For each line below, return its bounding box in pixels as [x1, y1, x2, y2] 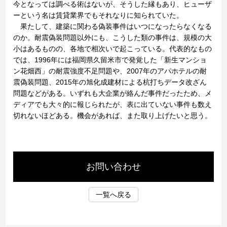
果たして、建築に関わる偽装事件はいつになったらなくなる [13, 22, 212, 30]
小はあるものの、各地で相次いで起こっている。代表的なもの [13, 45, 212, 53]
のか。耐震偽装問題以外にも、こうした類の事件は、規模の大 [13, 33, 212, 42]
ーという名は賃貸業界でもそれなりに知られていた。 [13, 11, 184, 19]
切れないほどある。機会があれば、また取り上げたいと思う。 [13, 111, 212, 120]
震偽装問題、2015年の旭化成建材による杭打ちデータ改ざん [13, 78, 207, 86]
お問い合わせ [86, 162, 141, 172]
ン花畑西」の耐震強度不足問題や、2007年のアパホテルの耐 [13, 67, 207, 75]
